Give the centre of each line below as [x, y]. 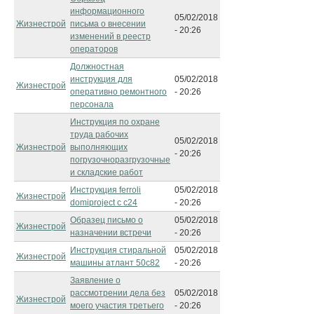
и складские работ [107, 172]
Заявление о [95, 280]
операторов [94, 49]
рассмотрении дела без [118, 293]
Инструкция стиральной [118, 250]
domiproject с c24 [104, 202]
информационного [107, 11]
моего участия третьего [117, 305]
